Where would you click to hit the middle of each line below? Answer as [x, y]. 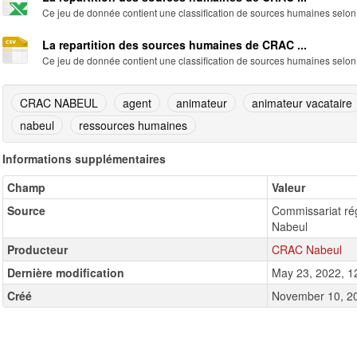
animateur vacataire [302, 103]
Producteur [37, 249]
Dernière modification [66, 273]
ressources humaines [133, 125]
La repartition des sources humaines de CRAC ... [175, 45]
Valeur [288, 187]
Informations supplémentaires [84, 159]
